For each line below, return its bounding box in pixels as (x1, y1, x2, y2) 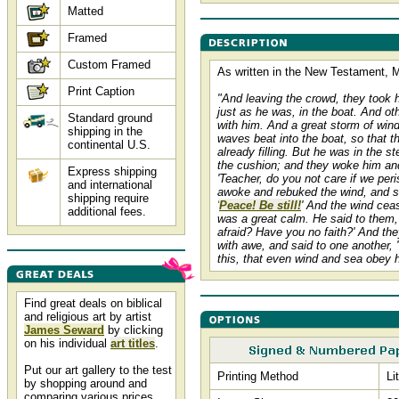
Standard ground (68, 111, 152, 125)
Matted (68, 4, 103, 18)
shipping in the (68, 125, 142, 138)
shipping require (68, 191, 149, 205)
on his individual (24, 337, 110, 350)
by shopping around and (24, 377, 147, 390)
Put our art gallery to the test (24, 363, 172, 377)
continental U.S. (68, 138, 151, 151)
